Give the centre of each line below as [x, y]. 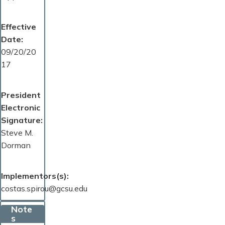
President [21, 95]
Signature [21, 120]
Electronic [21, 108]
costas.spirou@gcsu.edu [44, 189]
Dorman [16, 145]
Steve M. [17, 133]
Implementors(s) [34, 176]
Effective [19, 27]
